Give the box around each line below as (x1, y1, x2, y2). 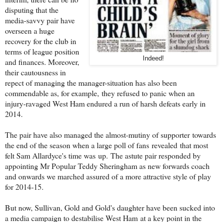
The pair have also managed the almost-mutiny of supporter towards (5, 129, 216, 140)
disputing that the (5, 4, 58, 15)
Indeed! (142, 55, 164, 62)
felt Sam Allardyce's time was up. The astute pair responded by (5, 150, 201, 161)
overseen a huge (5, 25, 55, 36)
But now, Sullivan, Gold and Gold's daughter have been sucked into (5, 202, 215, 213)
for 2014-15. (5, 181, 44, 192)
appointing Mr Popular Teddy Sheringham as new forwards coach (5, 160, 210, 171)
